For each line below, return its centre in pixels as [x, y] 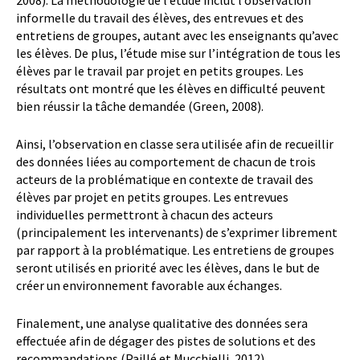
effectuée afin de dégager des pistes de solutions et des [166, 340]
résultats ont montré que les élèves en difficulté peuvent [171, 88]
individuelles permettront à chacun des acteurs [145, 214]
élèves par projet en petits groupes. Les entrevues [152, 196]
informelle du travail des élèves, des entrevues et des [160, 17]
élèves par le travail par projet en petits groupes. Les [160, 70]
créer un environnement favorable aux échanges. [149, 285]
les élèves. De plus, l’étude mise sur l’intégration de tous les [178, 53]
